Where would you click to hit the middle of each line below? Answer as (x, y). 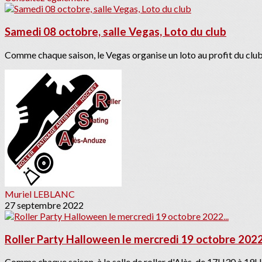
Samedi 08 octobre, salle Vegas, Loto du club (116, 32)
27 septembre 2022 (44, 205)
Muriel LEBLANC (40, 194)
